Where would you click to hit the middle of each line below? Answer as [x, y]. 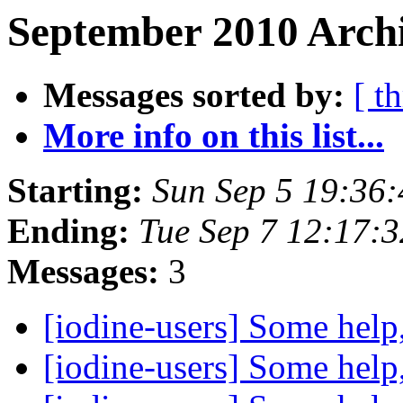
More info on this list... [214, 136]
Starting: [75, 191]
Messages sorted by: [194, 95]
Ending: [68, 231]
